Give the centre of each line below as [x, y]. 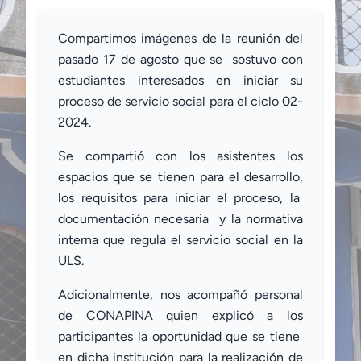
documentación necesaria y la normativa [180, 219]
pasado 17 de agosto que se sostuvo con [180, 60]
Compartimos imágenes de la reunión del [180, 39]
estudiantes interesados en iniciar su [180, 81]
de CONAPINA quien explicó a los [180, 316]
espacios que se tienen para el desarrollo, [180, 177]
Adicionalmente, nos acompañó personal [180, 295]
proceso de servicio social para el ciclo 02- [180, 102]
